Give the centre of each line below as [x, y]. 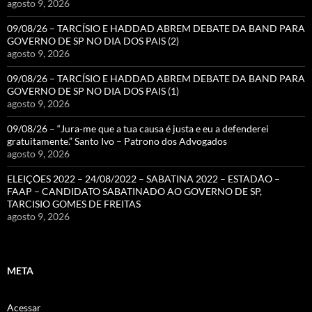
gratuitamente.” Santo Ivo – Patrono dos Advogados [117, 141]
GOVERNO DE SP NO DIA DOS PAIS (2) [93, 41]
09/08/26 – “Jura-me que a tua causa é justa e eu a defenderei [138, 129]
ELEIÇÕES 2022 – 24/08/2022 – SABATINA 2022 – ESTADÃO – [143, 179]
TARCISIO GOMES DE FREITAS [74, 204]
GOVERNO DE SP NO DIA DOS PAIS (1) [93, 91]
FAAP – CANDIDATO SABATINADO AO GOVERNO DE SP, [134, 192]
